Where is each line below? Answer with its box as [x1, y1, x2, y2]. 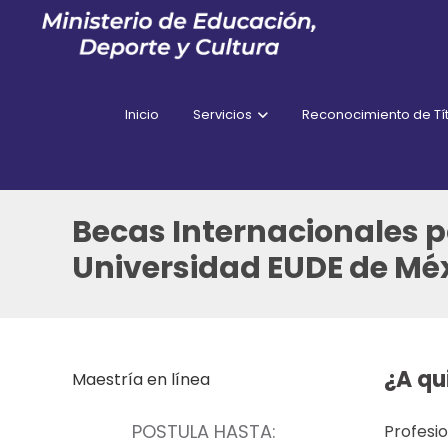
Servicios [192, 105, 252, 124]
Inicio [124, 105, 159, 124]
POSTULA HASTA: [132, 419, 276, 444]
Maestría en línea [72, 368, 210, 391]
